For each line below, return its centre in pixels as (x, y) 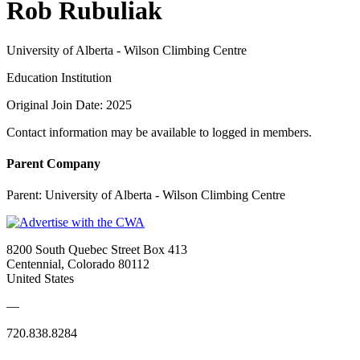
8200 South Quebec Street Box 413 (97, 250)
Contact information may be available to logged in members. (159, 132)
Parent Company (53, 164)
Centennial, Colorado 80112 (78, 264)
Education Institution (59, 77)
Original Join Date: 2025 (69, 104)
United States (40, 279)
